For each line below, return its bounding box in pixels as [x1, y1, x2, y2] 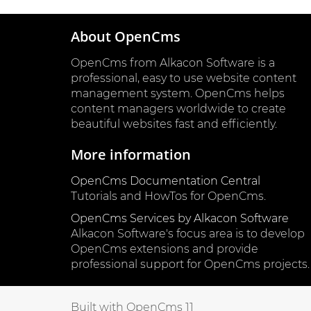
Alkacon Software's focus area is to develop [71, 227, 305, 241]
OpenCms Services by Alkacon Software [71, 212, 289, 226]
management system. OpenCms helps [71, 87, 285, 101]
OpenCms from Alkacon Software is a [71, 56, 275, 70]
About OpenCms [71, 27, 180, 47]
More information [71, 145, 191, 165]
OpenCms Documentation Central [71, 174, 260, 188]
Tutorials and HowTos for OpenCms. [71, 190, 266, 203]
